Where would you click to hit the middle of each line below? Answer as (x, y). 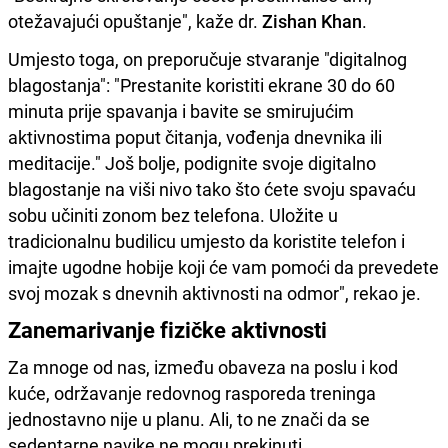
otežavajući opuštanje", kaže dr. (135, 20)
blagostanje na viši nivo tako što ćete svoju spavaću (212, 188)
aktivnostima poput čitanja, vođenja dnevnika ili (195, 136)
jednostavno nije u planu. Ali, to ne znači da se (189, 418)
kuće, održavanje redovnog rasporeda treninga (192, 392)
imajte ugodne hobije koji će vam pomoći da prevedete (223, 266)
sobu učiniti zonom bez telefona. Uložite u (173, 214)
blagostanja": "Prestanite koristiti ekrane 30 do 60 (201, 84)
